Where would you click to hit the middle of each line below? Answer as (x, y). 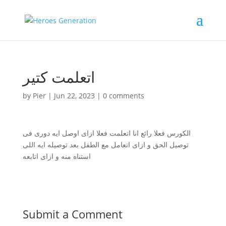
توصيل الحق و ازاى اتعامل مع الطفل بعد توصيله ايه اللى (105, 145)
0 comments (123, 96)
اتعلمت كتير (59, 77)
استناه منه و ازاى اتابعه (56, 156)
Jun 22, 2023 (74, 96)
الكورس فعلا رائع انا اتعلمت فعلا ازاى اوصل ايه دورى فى (106, 133)
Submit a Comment (72, 214)
